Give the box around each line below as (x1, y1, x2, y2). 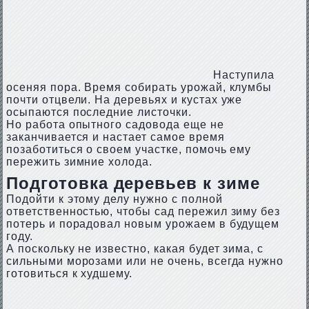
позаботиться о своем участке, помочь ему (6, 143, 252, 155)
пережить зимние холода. (6, 156, 153, 168)
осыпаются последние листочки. (6, 106, 192, 118)
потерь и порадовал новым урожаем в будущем (6, 218, 280, 230)
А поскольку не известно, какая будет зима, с (6, 243, 264, 255)
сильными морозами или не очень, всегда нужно (6, 255, 284, 267)
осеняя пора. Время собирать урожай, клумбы (6, 81, 272, 93)
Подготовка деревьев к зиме (6, 174, 260, 192)
